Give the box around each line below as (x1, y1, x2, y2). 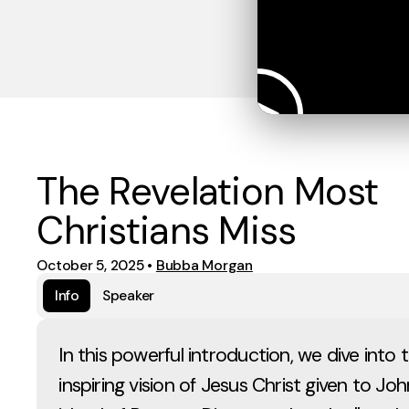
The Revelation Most (37, 166, 379, 217)
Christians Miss (37, 205, 297, 257)
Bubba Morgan (155, 255, 253, 275)
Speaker (101, 286, 155, 306)
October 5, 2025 (37, 255, 144, 275)
